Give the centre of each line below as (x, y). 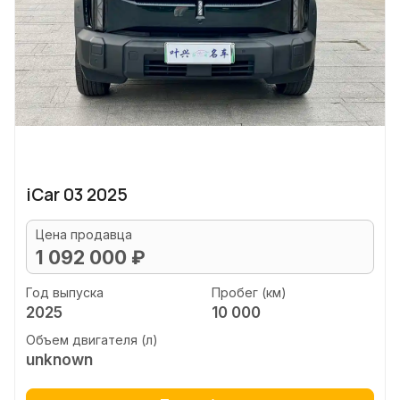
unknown (59, 360)
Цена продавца (84, 234)
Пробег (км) (249, 292)
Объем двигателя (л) (92, 340)
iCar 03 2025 (77, 195)
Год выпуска (65, 292)
